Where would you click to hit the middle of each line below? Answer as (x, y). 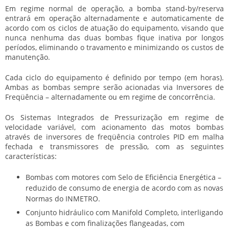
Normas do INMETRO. (63, 199)
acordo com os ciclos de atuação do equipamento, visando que (114, 28)
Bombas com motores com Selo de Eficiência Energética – (123, 177)
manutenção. (28, 57)
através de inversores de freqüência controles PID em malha (114, 137)
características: (31, 156)
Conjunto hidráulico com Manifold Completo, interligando (124, 212)
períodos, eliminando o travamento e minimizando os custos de (114, 47)
